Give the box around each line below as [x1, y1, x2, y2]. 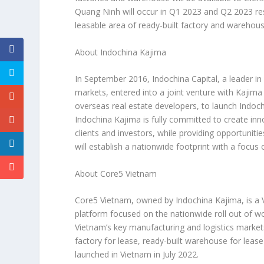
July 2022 [163, 248, 197, 260]
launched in [75, 248, 121, 260]
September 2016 [84, 73, 148, 85]
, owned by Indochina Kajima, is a [131, 194, 262, 206]
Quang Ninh [75, 6, 121, 18]
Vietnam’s [75, 221, 112, 233]
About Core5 [75, 167, 126, 179]
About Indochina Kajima [75, 46, 167, 58]
